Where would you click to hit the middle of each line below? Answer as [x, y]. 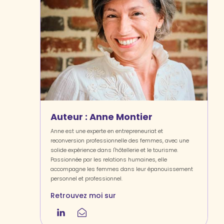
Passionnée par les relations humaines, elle [109, 159]
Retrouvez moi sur [83, 195]
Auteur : [70, 117]
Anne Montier [121, 117]
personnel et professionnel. [87, 178]
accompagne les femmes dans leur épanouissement [122, 169]
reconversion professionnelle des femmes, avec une [120, 140]
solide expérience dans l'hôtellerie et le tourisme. [114, 150]
